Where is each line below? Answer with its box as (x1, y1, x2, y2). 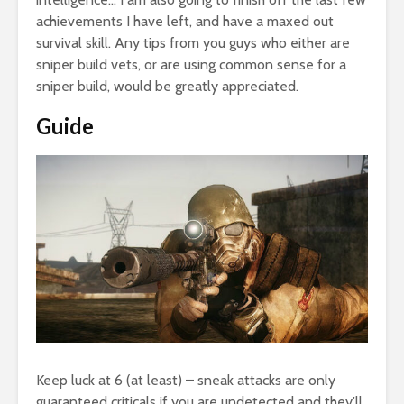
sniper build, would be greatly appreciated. (36, 78, 298, 96)
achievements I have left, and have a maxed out (36, 13, 334, 31)
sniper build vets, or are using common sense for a (36, 56, 346, 74)
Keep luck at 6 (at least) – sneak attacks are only (36, 371, 335, 389)
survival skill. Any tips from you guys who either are (36, 34, 350, 52)
